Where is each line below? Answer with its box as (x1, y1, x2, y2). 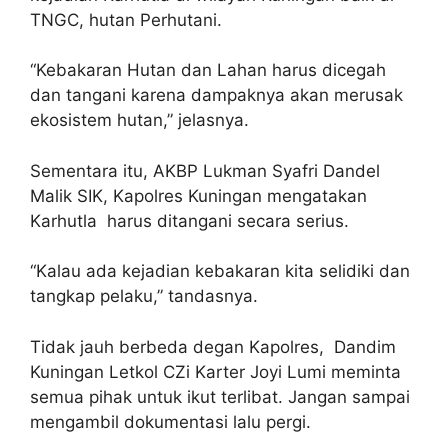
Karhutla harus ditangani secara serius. (30, 210, 349, 231)
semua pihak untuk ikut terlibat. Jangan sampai (30, 386, 410, 407)
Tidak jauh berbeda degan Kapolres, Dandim (30, 336, 396, 357)
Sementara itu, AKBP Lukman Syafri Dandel (30, 160, 380, 181)
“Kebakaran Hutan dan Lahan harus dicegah (30, 60, 386, 80)
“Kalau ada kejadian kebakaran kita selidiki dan (30, 261, 410, 281)
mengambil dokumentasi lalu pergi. (30, 411, 311, 432)
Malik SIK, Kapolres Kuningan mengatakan (30, 185, 367, 206)
